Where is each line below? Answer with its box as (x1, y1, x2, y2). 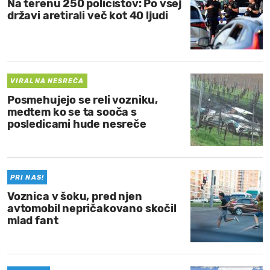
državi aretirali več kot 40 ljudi (7, 9, 169, 22)
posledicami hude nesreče (7, 118, 146, 131)
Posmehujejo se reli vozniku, (7, 93, 158, 107)
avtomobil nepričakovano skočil (7, 202, 177, 215)
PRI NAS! (10, 174, 44, 181)
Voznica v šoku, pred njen (7, 190, 142, 203)
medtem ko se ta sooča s (7, 105, 137, 119)
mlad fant (7, 214, 58, 227)
